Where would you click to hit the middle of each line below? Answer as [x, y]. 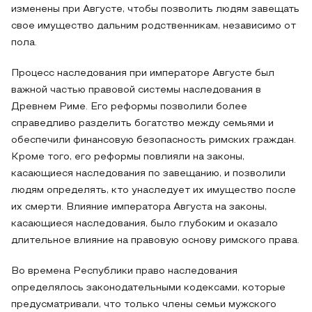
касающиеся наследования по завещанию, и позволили [148, 174]
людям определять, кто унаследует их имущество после [154, 190]
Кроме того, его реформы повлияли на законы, [128, 157]
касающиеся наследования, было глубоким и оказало [145, 224]
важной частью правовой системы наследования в [136, 90]
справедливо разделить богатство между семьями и [142, 124]
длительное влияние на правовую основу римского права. [155, 241]
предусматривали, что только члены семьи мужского [144, 305]
